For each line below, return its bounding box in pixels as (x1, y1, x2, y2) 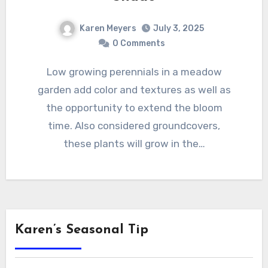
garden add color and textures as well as (37, 84, 231, 96)
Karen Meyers (80, 23, 136, 33)
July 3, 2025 (153, 23, 204, 34)
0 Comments (112, 38, 165, 49)
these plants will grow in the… (63, 138, 205, 150)
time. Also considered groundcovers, (48, 120, 220, 132)
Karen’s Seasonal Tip (14, 223, 148, 237)
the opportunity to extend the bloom (45, 102, 223, 114)
